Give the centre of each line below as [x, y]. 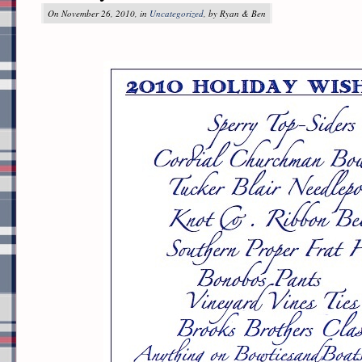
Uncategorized [177, 13]
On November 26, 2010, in [99, 13]
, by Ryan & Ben [235, 13]
